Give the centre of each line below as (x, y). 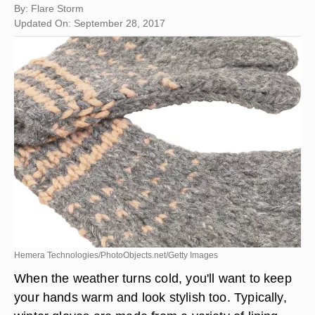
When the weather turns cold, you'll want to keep (153, 278)
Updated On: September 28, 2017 (90, 23)
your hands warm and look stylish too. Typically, (150, 297)
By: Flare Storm (49, 8)
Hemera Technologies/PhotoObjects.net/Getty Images (116, 255)
